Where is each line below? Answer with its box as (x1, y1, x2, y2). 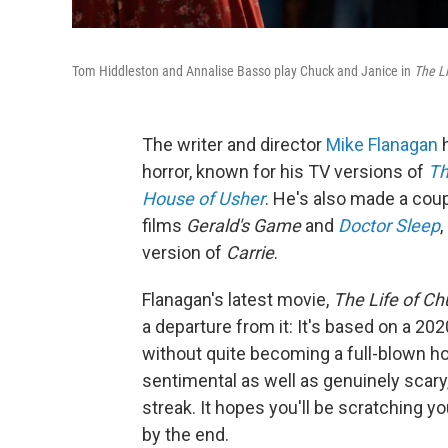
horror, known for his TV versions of (142, 161, 428, 182)
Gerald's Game (186, 215, 301, 236)
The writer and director (142, 134, 326, 155)
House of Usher (142, 188, 265, 209)
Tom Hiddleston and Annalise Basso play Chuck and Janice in (72, 63, 414, 79)
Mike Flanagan (326, 134, 438, 155)
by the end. (142, 424, 229, 445)
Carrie (226, 242, 274, 263)
